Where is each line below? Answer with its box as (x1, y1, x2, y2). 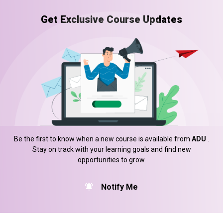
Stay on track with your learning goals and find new (32, 145, 191, 154)
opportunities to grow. (77, 156, 146, 164)
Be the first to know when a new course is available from (14, 135, 192, 143)
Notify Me (99, 182, 138, 192)
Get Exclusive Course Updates (41, 13, 182, 25)
